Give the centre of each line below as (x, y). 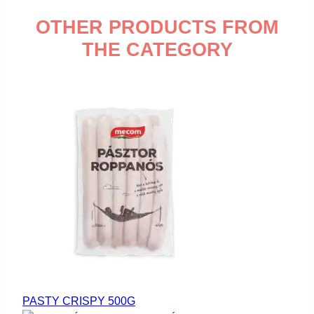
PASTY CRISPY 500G (79, 301)
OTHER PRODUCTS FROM (157, 28)
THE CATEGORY (157, 50)
